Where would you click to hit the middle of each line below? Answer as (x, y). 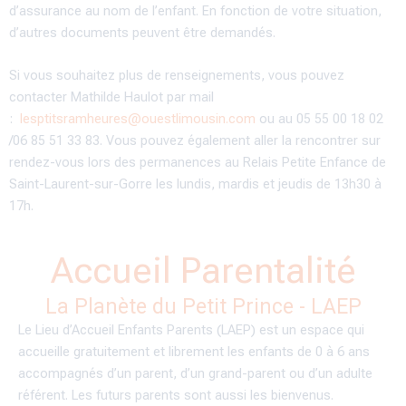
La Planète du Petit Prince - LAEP (203, 306)
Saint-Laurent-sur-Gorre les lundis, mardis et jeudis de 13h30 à (195, 184)
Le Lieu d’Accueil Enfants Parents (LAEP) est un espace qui (191, 329)
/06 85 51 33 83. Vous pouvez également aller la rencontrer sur (195, 141)
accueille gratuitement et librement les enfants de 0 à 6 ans (194, 351)
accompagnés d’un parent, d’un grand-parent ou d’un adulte (195, 373)
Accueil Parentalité (203, 270)
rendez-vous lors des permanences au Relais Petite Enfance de (198, 163)
